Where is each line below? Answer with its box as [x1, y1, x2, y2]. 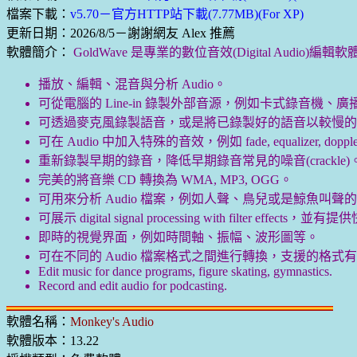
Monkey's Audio [70, 315, 154, 328]
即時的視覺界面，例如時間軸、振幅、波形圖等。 [38, 230, 319, 244]
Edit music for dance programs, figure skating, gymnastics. [38, 265, 332, 278]
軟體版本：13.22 [6, 334, 99, 347]
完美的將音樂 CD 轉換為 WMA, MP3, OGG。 [38, 173, 292, 186]
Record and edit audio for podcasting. [38, 279, 227, 292]
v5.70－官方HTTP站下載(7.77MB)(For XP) [70, 7, 304, 21]
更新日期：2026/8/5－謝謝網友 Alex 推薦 [6, 26, 235, 40]
